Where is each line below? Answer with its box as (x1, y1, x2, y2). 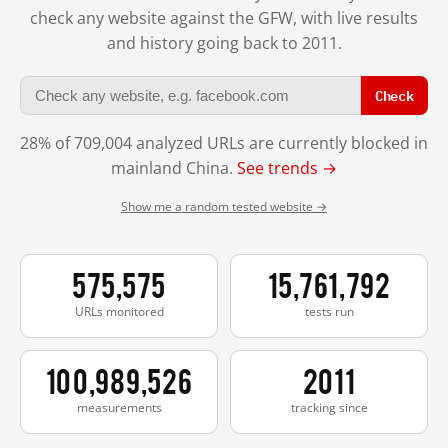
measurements (76, 398, 162, 416)
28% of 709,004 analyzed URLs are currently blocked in (20, 131, 428, 154)
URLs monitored (74, 302, 164, 320)
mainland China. (111, 156, 237, 179)
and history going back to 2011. (106, 31, 342, 54)
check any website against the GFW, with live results (30, 6, 418, 29)
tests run (304, 302, 354, 320)
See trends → (237, 156, 337, 179)
